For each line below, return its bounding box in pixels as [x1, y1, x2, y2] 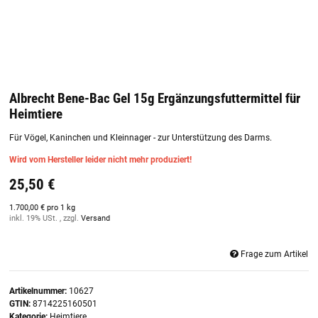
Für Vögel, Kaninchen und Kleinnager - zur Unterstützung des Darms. [9, 133, 272, 143]
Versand [81, 214, 110, 224]
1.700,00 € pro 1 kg [9, 203, 75, 213]
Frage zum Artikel [241, 248, 308, 259]
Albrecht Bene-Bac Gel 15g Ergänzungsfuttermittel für [9, 91, 300, 107]
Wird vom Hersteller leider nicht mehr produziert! [9, 155, 192, 165]
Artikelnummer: [9, 286, 69, 297]
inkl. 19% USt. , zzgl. [9, 214, 81, 224]
